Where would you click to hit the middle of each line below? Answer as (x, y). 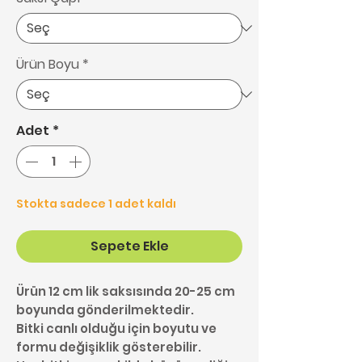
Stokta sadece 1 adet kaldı (96, 203)
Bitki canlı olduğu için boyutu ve (116, 328)
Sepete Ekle (129, 246)
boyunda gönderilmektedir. (105, 309)
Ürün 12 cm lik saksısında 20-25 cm (126, 291)
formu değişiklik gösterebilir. (109, 347)
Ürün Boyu (48, 64)
